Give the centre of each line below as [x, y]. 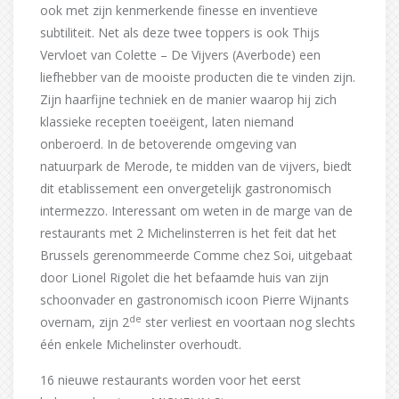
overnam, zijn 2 [85, 322]
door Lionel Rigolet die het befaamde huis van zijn [184, 277]
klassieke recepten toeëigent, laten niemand [167, 121]
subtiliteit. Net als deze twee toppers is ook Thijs [180, 32]
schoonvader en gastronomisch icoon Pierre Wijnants [195, 299]
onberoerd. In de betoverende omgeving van [168, 143]
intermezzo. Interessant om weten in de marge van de [196, 210]
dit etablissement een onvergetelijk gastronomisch [186, 188]
